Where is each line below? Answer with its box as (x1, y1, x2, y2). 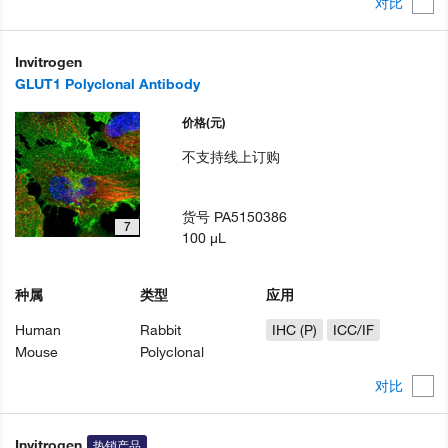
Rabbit (140, 321, 182, 340)
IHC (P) (271, 321, 317, 340)
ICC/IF (332, 321, 374, 340)
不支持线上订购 (182, 148, 281, 167)
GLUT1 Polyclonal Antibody (15, 75, 200, 94)
